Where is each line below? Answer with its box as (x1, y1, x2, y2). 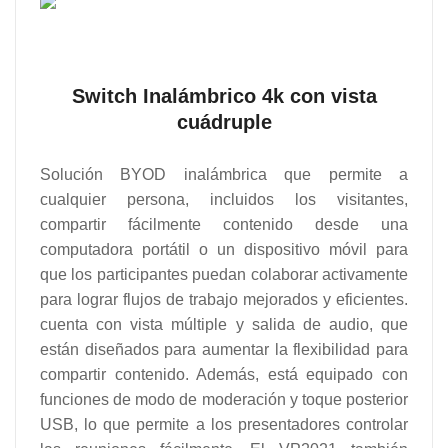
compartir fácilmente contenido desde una (40, 215, 408, 233)
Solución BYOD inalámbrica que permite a (40, 165, 408, 183)
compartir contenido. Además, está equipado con (40, 365, 408, 383)
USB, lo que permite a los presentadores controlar (40, 415, 408, 433)
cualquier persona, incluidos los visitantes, (40, 190, 408, 208)
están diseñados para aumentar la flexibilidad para (40, 340, 408, 358)
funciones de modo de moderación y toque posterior (40, 390, 408, 408)
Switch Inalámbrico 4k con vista (71, 85, 377, 108)
